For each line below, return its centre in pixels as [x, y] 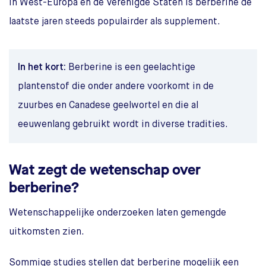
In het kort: [42, 67]
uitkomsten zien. [47, 232]
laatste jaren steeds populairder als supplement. [115, 22]
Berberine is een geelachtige [131, 67]
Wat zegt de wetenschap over [105, 170]
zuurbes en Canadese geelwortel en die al [108, 105]
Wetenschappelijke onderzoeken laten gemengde [118, 213]
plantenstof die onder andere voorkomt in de [116, 86]
